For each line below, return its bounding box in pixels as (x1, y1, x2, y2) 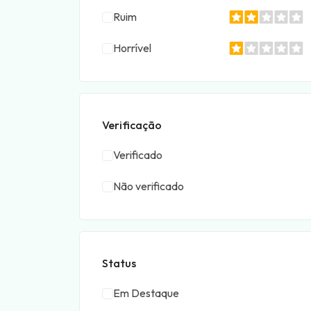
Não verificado (113, 179, 184, 193)
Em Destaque (113, 286, 179, 300)
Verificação (102, 118, 162, 132)
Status (102, 256, 136, 270)
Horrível (113, 41, 151, 55)
